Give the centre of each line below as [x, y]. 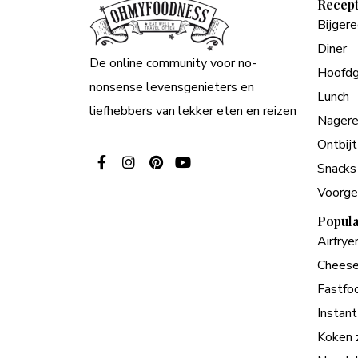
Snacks [337, 168]
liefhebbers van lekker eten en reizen [193, 111]
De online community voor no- [173, 63]
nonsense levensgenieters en [172, 87]
